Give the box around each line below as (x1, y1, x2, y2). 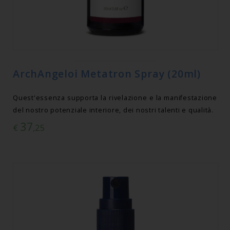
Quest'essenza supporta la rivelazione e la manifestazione (13, 93, 217, 103)
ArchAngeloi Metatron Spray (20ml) (13, 67, 201, 81)
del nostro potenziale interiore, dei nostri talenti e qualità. (13, 106, 214, 115)
